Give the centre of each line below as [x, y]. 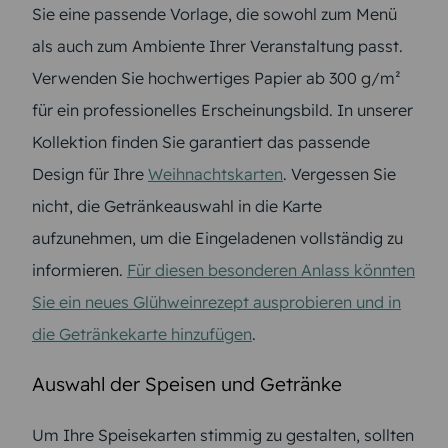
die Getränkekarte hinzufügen [142, 333]
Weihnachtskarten [215, 173]
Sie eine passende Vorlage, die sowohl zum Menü [214, 13]
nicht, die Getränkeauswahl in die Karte [177, 205]
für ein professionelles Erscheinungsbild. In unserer [222, 109]
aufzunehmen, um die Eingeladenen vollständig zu [217, 237]
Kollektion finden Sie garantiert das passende [201, 141]
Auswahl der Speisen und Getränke [187, 383]
